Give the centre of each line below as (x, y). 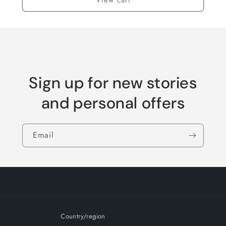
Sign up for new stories (113, 83)
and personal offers (113, 103)
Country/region (83, 216)
